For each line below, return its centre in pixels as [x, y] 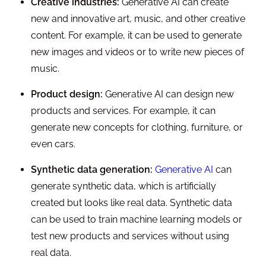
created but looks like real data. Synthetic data [132, 203]
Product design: [67, 94]
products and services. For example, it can [123, 111]
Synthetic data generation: [92, 170]
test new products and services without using [130, 236]
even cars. [53, 144]
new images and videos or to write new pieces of [138, 52]
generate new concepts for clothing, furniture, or [137, 128]
